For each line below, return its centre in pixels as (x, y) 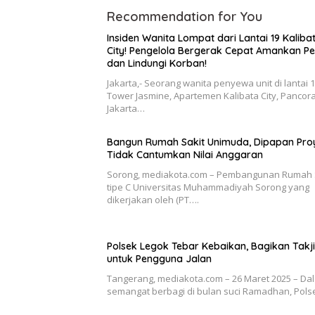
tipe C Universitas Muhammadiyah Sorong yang (208, 187)
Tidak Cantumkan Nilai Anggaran (185, 155)
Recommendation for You (185, 17)
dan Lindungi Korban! (157, 63)
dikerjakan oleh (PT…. (153, 200)
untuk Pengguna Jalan (159, 259)
